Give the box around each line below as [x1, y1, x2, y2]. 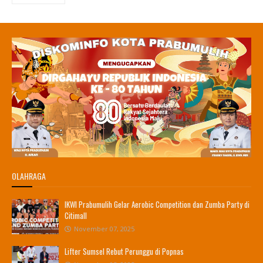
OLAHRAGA [12, 170, 46, 183]
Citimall [65, 210, 87, 222]
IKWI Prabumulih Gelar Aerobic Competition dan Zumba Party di [65, 198, 249, 211]
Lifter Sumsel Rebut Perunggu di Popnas [65, 245, 184, 258]
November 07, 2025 [74, 224, 134, 234]
